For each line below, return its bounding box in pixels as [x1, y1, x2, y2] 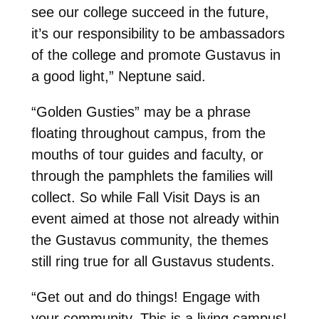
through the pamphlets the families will [31, 167, 273, 184]
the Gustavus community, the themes [31, 231, 268, 248]
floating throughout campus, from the [31, 125, 266, 141]
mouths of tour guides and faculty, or [31, 146, 263, 162]
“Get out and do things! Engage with [31, 288, 260, 305]
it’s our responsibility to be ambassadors [31, 25, 285, 41]
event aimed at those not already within [31, 210, 279, 226]
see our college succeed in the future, [31, 4, 269, 20]
